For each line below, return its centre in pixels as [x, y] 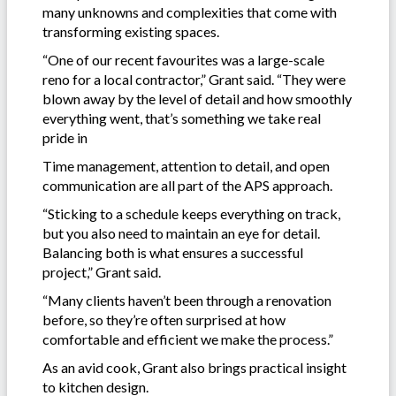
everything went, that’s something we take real [182, 118]
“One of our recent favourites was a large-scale [183, 59]
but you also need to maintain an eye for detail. [181, 232]
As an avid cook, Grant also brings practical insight [194, 367]
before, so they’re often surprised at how [164, 319]
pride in [65, 137]
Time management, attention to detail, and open [186, 165]
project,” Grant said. [102, 271]
